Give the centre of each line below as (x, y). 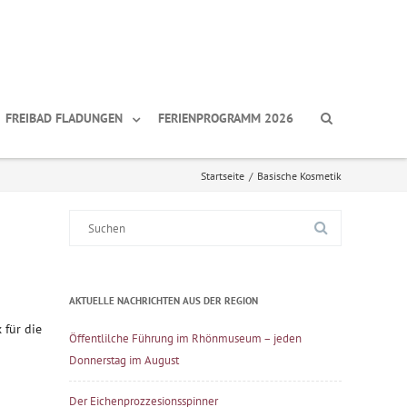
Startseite (223, 175)
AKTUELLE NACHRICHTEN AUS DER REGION (164, 301)
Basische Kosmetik (299, 175)
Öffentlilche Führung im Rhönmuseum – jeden (185, 338)
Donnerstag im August (124, 360)
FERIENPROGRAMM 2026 (226, 118)
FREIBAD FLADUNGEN (64, 118)
